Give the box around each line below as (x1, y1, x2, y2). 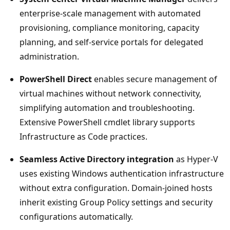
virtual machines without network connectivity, (20, 87, 201, 99)
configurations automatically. (20, 210, 133, 222)
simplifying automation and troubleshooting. (20, 102, 195, 113)
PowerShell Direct (20, 73, 92, 85)
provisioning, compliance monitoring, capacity (20, 22, 199, 33)
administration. (20, 50, 79, 62)
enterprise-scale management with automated (20, 7, 201, 19)
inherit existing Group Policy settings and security (20, 196, 213, 208)
